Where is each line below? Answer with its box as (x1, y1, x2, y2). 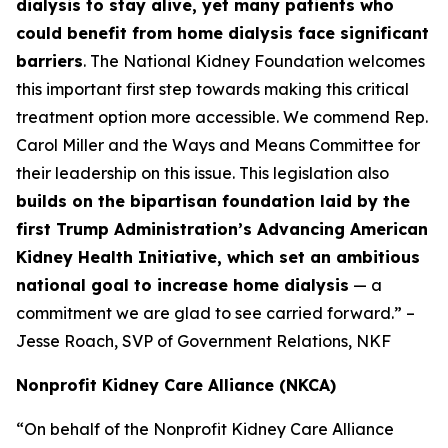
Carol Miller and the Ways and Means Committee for (16, 135, 420, 155)
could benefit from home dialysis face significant (16, 23, 429, 43)
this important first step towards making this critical (16, 79, 409, 99)
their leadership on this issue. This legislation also (16, 163, 389, 183)
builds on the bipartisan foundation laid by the (16, 191, 410, 211)
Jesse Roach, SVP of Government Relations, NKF (16, 331, 391, 351)
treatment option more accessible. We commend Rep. (16, 107, 428, 127)
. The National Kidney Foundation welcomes (83, 51, 425, 71)
